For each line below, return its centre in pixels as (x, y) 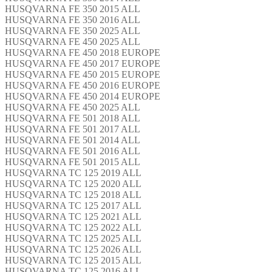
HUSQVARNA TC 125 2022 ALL (73, 227)
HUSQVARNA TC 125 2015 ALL (73, 260)
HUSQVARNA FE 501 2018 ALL (73, 118)
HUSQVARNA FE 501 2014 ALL (73, 140)
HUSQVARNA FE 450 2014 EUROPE (83, 96)
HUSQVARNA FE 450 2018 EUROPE (83, 52)
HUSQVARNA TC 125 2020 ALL (73, 183)
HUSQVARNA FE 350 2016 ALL (73, 19)
